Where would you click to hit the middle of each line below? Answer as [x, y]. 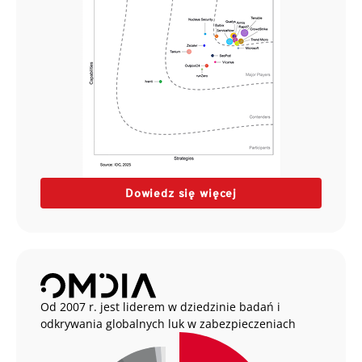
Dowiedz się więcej [181, 193]
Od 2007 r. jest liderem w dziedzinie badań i [160, 306]
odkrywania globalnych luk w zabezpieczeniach [168, 323]
